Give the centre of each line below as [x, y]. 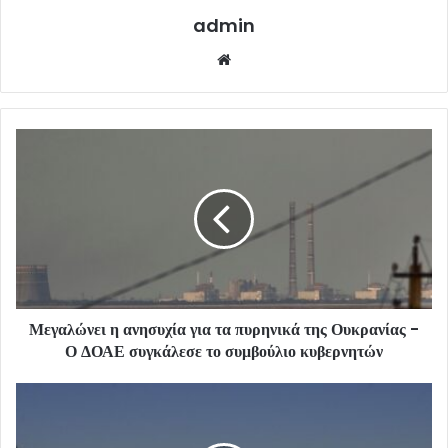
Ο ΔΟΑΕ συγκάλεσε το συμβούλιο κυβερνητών [224, 352]
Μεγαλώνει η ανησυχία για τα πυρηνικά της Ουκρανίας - [224, 330]
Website [263, 59]
